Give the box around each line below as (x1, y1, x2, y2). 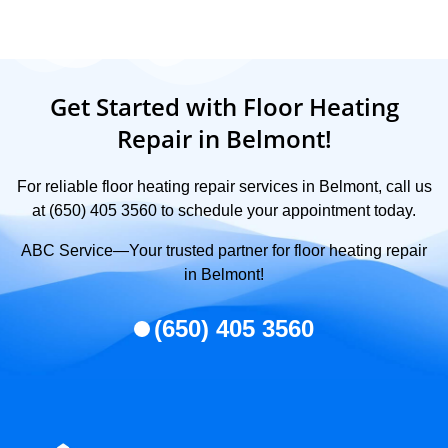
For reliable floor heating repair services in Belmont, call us (16, 178, 432, 196)
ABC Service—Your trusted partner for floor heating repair (21, 242, 427, 260)
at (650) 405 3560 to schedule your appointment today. (32, 202, 416, 220)
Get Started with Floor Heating (49, 90, 399, 124)
